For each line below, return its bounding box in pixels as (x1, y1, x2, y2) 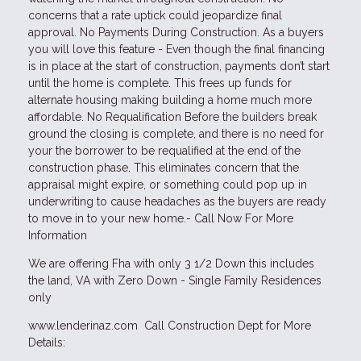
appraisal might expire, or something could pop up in (28, 177, 307, 191)
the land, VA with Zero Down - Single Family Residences (28, 273, 322, 287)
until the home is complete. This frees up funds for (28, 76, 292, 89)
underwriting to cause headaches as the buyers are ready (28, 194, 326, 208)
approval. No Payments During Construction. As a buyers (28, 25, 324, 39)
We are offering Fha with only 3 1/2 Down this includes (28, 256, 314, 270)
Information (28, 228, 87, 242)
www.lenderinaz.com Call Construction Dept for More (28, 318, 311, 332)
